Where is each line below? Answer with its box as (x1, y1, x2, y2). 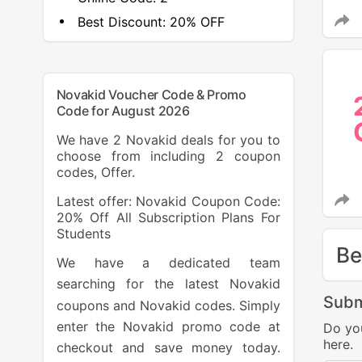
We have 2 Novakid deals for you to (56, 132, 280, 148)
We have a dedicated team (56, 255, 280, 271)
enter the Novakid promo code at (56, 318, 280, 335)
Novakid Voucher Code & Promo (56, 86, 246, 103)
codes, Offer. (56, 164, 135, 180)
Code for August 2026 (56, 103, 190, 119)
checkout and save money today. (56, 339, 280, 356)
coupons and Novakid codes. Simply (56, 297, 280, 314)
